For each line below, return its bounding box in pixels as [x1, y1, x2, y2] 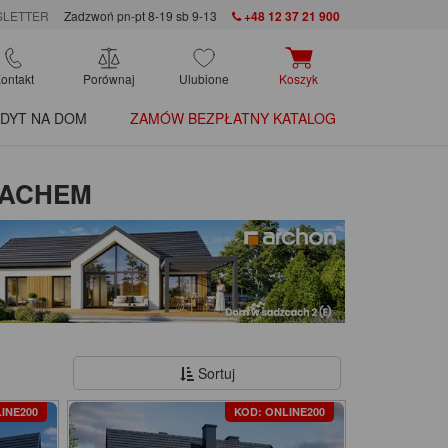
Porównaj [82, 70, 135, 88]
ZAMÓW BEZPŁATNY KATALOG [130, 108, 336, 129]
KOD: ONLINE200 [233, 404, 325, 420]
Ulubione [178, 70, 229, 88]
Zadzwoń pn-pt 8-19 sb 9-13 [63, 7, 217, 25]
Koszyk [279, 70, 318, 88]
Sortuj [193, 363, 235, 384]
